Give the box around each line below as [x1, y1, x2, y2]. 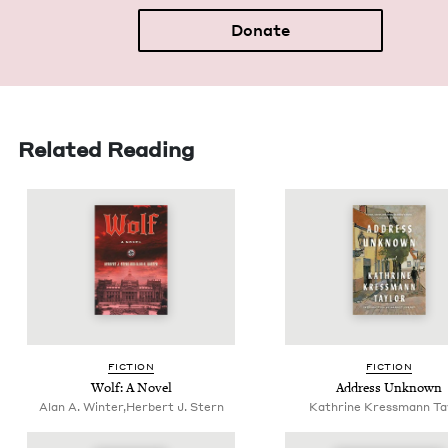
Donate [230, 20, 290, 41]
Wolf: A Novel [90, 380, 172, 397]
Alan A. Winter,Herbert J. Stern [38, 400, 224, 415]
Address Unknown [336, 380, 442, 397]
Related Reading [18, 136, 194, 163]
